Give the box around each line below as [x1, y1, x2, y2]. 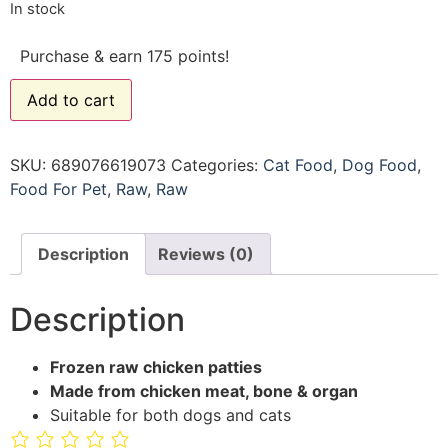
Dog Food [342, 155, 417, 176]
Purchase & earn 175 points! [20, 46, 229, 67]
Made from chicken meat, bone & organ [50, 381, 358, 402]
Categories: [171, 155, 263, 176]
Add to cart [27, 90, 115, 111]
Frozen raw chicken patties [50, 357, 262, 378]
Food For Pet [10, 179, 107, 200]
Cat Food [263, 155, 333, 176]
